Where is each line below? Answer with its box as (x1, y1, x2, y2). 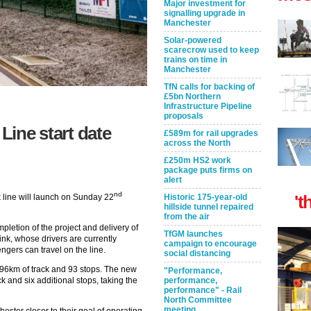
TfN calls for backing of (164, 82, 255, 92)
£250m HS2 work (164, 155, 231, 165)
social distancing (164, 249, 230, 258)
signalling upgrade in (164, 8, 245, 18)
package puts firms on (164, 165, 252, 175)
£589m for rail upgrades (164, 128, 258, 138)
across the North (164, 138, 230, 148)
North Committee (164, 295, 232, 305)
